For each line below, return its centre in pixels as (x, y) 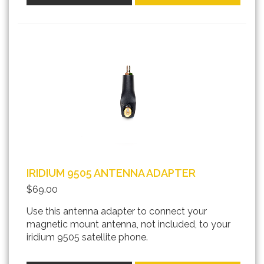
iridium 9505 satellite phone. (87, 237)
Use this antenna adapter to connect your (117, 212)
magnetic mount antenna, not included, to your (128, 225)
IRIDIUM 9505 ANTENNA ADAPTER (111, 173)
